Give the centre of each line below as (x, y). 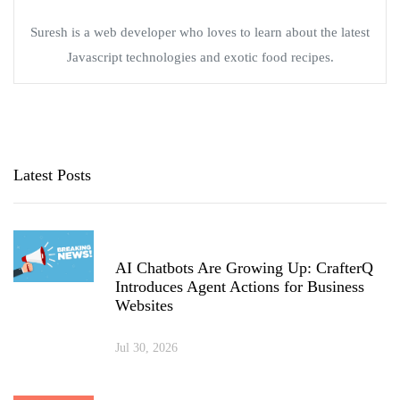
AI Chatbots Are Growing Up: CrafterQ (244, 267)
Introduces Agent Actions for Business (240, 286)
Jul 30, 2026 (146, 347)
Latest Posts (52, 175)
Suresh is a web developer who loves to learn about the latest (200, 32)
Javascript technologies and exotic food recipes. (200, 57)
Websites (144, 305)
